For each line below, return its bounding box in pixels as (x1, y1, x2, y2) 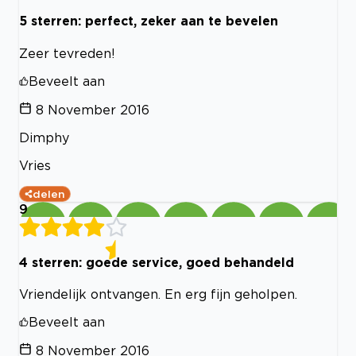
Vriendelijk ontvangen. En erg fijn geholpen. (19, 287, 297, 302)
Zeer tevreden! (19, 45, 115, 60)
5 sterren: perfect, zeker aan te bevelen (19, 14, 278, 29)
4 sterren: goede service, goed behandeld (19, 254, 294, 269)
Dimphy (19, 130, 69, 145)
